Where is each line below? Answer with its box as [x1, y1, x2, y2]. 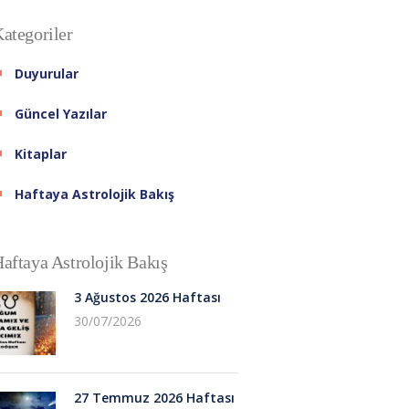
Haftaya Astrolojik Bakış [15, 184, 174, 203]
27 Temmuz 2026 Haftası [74, 388, 235, 406]
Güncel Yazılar [15, 104, 107, 122]
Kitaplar [15, 144, 67, 163]
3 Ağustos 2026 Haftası [74, 288, 221, 306]
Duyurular [15, 64, 79, 82]
